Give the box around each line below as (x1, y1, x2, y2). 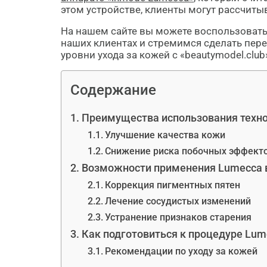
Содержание (70, 82, 156, 98)
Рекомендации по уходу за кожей (104, 246, 257, 257)
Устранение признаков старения (104, 212, 252, 223)
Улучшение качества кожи (104, 129, 225, 141)
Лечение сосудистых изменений (104, 195, 251, 207)
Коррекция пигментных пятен (104, 179, 240, 191)
